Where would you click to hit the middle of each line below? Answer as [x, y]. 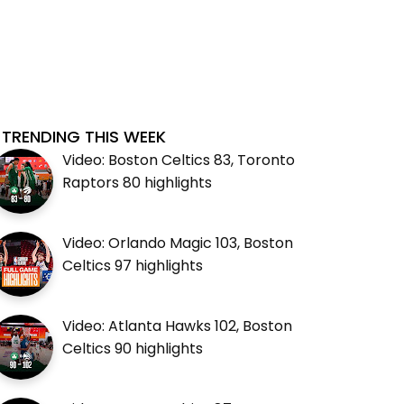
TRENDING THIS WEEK [84, 136]
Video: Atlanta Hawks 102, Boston [178, 326]
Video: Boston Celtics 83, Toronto [179, 160]
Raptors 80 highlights [138, 182]
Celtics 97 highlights [133, 265]
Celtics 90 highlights [133, 348]
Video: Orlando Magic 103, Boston [178, 243]
